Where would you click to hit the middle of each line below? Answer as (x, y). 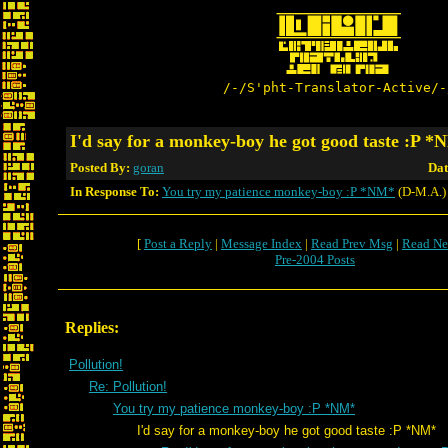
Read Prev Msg (352, 243)
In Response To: (114, 191)
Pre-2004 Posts (315, 259)
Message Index (261, 243)
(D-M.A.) (420, 191)
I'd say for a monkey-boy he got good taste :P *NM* (252, 430)
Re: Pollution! (128, 386)
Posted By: (101, 167)
